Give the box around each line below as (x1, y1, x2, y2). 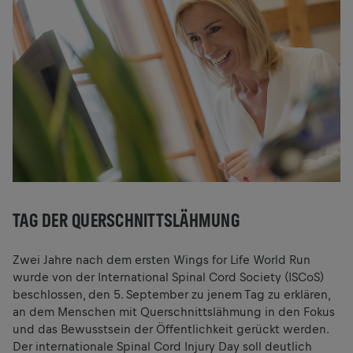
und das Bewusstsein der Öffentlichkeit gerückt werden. (13, 322, 329, 336)
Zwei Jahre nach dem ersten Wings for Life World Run (13, 253, 310, 267)
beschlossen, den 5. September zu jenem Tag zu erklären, (13, 288, 330, 302)
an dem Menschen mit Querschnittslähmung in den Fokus (13, 305, 335, 319)
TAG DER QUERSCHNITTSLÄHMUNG (13, 209, 240, 232)
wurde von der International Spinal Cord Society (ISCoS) (13, 270, 324, 284)
